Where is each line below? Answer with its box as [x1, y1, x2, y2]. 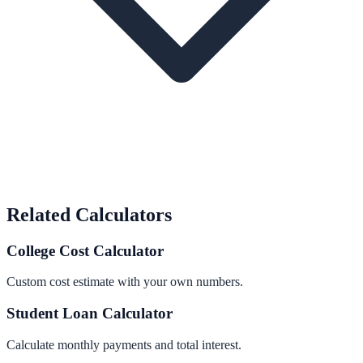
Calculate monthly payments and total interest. [6, 337, 241, 352]
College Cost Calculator [6, 241, 164, 259]
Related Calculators [6, 203, 172, 225]
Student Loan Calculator [6, 305, 173, 322]
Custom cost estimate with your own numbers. [6, 275, 243, 289]
